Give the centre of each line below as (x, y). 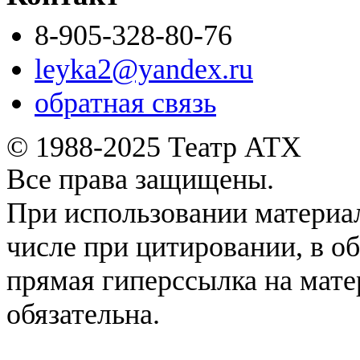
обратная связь (125, 103)
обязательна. (83, 315)
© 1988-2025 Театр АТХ (154, 147)
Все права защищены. (140, 180)
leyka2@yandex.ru (144, 70)
